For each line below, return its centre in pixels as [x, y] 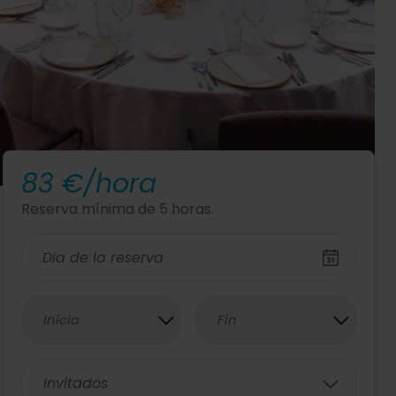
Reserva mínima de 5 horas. [117, 209]
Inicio [61, 320]
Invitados [75, 384]
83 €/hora [88, 184]
